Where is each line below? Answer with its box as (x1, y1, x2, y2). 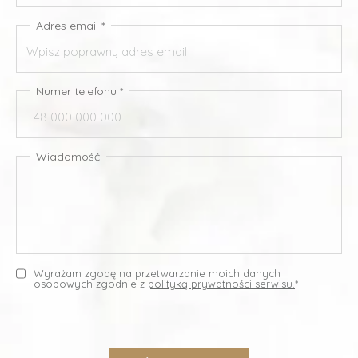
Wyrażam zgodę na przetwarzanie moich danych (34, 266, 280, 280)
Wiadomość (36, 149, 100, 164)
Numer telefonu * (36, 83, 123, 98)
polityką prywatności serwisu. (148, 276, 295, 290)
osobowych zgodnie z (34, 276, 148, 290)
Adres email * (36, 18, 105, 33)
